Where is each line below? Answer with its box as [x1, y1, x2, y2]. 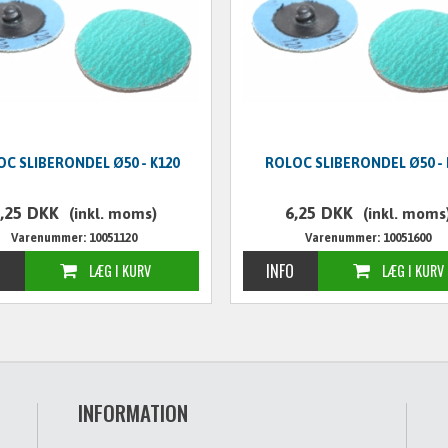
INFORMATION [78, 397, 189, 429]
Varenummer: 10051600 [304, 230, 431, 245]
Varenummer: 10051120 [11, 230, 138, 245]
